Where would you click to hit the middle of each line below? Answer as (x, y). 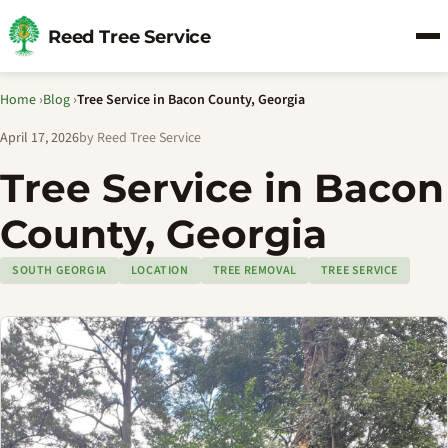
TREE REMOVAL (254, 270)
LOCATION (159, 270)
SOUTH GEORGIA (59, 270)
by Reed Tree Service (140, 138)
